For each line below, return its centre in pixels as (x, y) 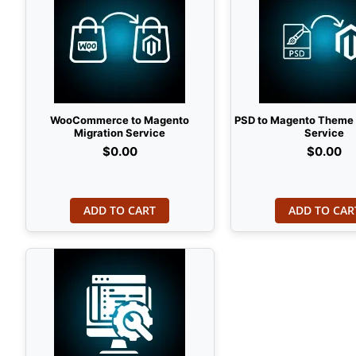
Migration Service (120, 133)
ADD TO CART (120, 210)
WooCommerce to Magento (120, 120)
